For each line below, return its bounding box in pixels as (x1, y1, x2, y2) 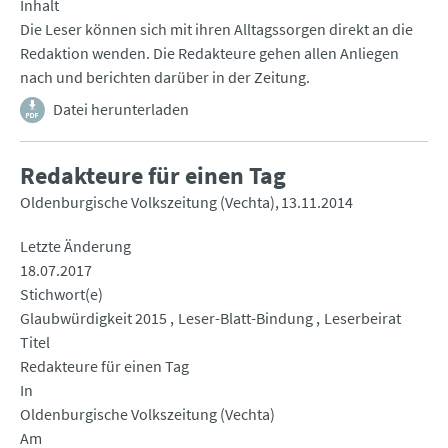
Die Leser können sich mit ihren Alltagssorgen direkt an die (20, 19, 413, 40)
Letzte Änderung (20, 236, 131, 257)
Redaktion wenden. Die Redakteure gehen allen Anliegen (20, 43, 399, 64)
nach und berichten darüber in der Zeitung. (20, 67, 310, 88)
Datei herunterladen (53, 99, 189, 120)
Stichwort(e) (20, 284, 103, 305)
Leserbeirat (324, 308, 401, 329)
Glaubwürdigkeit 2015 (20, 308, 167, 329)
